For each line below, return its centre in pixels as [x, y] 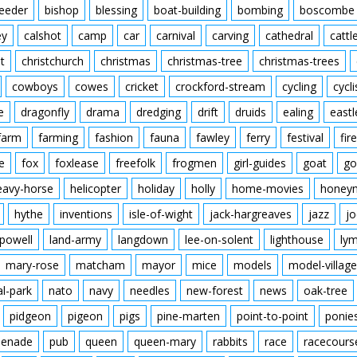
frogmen [194, 163]
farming [58, 137]
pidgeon [30, 316]
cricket [142, 86]
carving [230, 35]
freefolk [135, 163]
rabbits [230, 341]
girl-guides [260, 163]
